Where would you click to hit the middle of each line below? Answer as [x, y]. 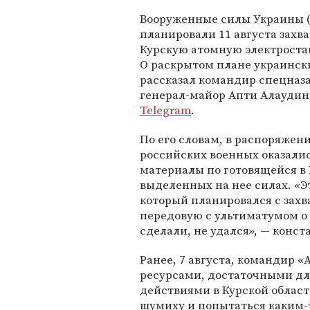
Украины [279, 19]
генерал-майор [184, 95]
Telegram [165, 110]
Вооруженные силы [197, 19]
